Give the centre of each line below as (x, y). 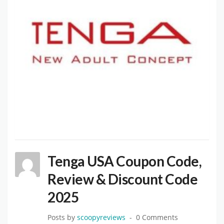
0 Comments (157, 218)
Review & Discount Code (122, 179)
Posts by (62, 218)
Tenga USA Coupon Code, (124, 161)
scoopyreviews (101, 218)
